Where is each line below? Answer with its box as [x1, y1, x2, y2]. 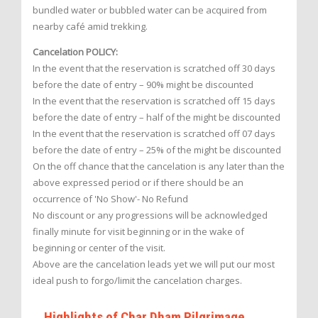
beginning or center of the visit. [33, 241, 165, 255]
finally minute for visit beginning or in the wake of [33, 225, 244, 238]
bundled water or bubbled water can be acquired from [33, 4, 267, 17]
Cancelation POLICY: [33, 45, 118, 59]
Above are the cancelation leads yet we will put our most [33, 258, 275, 271]
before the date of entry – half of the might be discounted [33, 111, 280, 124]
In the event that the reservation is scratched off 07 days [33, 127, 275, 141]
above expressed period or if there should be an [33, 176, 243, 190]
